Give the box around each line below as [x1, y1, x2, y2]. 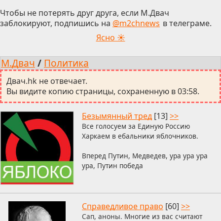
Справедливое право [82, 201, 163, 212]
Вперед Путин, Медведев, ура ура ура [82, 151, 208, 161]
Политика [44, 56, 89, 70]
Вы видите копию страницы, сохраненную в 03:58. [6, 86, 199, 97]
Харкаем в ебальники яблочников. [82, 131, 198, 141]
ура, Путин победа [82, 161, 143, 171]
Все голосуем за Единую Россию [82, 121, 190, 131]
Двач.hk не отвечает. [6, 75, 87, 87]
